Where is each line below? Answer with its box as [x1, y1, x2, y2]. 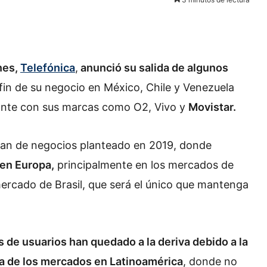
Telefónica [20, 61, 75, 74]
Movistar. [188, 101, 236, 114]
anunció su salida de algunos [78, 61, 228, 74]
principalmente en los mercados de [54, 158, 234, 171]
